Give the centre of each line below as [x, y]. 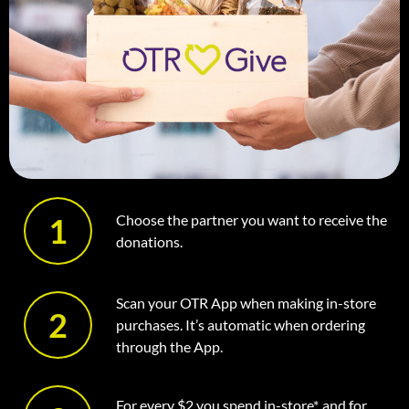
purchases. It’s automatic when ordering [241, 325]
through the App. [169, 347]
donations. [149, 242]
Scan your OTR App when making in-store [246, 303]
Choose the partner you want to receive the [252, 220]
